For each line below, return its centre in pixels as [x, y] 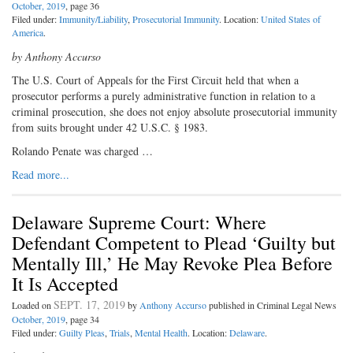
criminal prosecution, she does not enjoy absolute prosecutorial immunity [175, 112]
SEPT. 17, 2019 [89, 305]
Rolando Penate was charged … [82, 151]
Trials [120, 333]
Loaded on [33, 305]
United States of [291, 19]
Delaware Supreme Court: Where [139, 223]
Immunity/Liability [93, 19]
